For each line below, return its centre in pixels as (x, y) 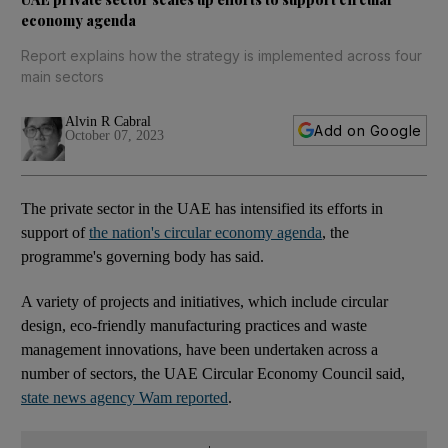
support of (55, 232)
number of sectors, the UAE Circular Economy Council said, (213, 373)
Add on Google (368, 130)
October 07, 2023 (114, 135)
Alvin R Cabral (108, 121)
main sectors (62, 76)
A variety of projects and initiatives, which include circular (204, 301)
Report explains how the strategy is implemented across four (221, 55)
